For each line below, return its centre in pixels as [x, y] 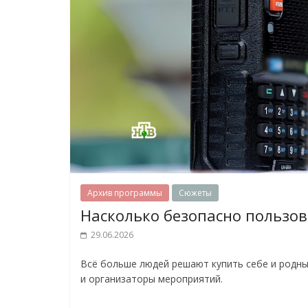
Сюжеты [195, 193]
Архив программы [125, 193]
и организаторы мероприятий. [152, 279]
